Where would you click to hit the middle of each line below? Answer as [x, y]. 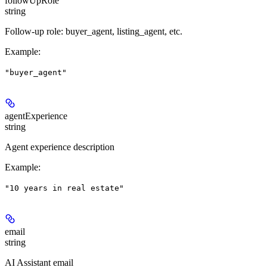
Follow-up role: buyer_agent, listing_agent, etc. [94, 32]
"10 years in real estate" [64, 188]
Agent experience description [60, 147]
